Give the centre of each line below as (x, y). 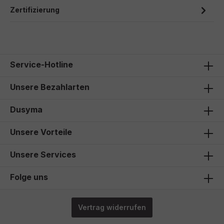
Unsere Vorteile (41, 132)
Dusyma (26, 109)
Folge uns (29, 177)
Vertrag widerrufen (112, 207)
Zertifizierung (35, 10)
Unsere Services (43, 154)
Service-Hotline (41, 64)
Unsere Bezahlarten (50, 87)
